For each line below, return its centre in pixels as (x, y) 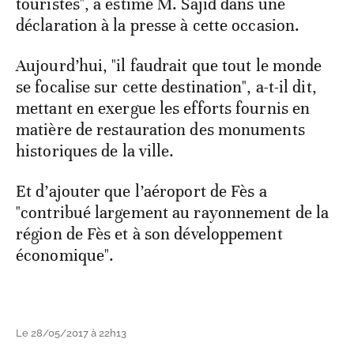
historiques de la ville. (95, 151)
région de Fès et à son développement (149, 233)
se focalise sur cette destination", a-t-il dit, (166, 87)
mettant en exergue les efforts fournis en (163, 108)
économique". (65, 255)
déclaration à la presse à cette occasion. (158, 25)
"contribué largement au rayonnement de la (173, 212)
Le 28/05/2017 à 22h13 (71, 333)
